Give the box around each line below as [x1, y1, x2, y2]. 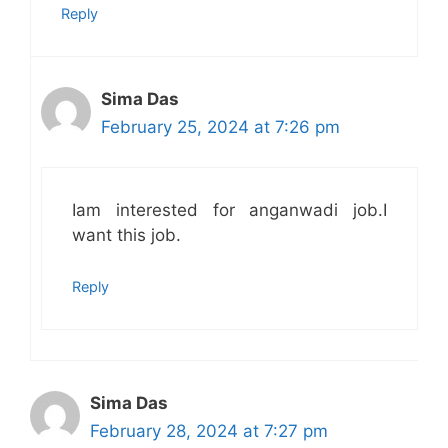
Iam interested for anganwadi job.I [72, 200, 387, 221]
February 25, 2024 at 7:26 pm [101, 116, 340, 137]
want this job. [72, 225, 181, 246]
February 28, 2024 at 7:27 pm [90, 420, 328, 441]
